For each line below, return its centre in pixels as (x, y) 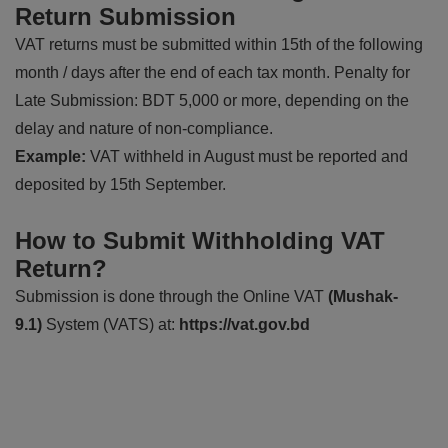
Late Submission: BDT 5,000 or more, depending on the (212, 100)
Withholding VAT (288, 240)
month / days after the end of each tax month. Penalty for (212, 72)
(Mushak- (363, 296)
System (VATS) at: (112, 324)
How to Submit (103, 240)
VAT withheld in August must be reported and (247, 156)
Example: (50, 156)
